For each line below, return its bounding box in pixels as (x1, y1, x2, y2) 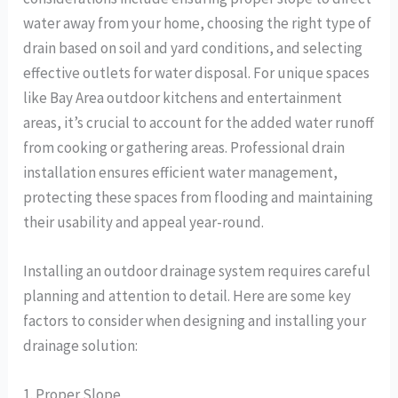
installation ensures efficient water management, (23, 162, 338, 182)
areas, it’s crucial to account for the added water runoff (23, 112, 375, 132)
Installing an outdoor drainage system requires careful (23, 260, 371, 281)
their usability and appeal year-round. (23, 211, 265, 232)
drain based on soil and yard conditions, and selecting (23, 37, 363, 58)
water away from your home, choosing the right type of (23, 12, 372, 33)
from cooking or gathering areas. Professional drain (23, 137, 346, 157)
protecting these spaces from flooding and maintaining (23, 187, 374, 207)
